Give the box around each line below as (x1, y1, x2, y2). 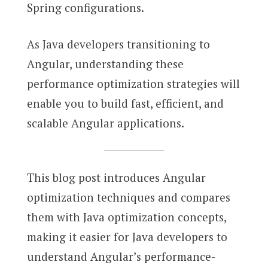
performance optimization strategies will (26, 76, 240, 92)
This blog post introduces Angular (26, 170, 206, 185)
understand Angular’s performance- (26, 249, 215, 264)
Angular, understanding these (26, 56, 184, 72)
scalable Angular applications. (26, 115, 184, 131)
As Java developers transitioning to (26, 36, 210, 52)
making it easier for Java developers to (26, 229, 227, 245)
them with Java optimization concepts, (26, 209, 226, 225)
